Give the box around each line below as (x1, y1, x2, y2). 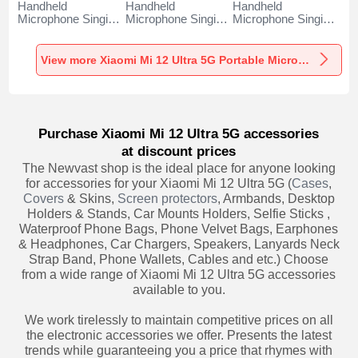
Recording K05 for (125, 26, 220, 39)
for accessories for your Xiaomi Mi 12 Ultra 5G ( (26, 176, 292, 190)
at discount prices (121, 143, 237, 159)
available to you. (132, 282, 225, 296)
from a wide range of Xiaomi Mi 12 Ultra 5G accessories (22, 267, 336, 281)
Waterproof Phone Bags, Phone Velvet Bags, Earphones (19, 221, 339, 236)
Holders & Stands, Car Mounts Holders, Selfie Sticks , (27, 206, 331, 221)
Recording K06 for (18, 26, 113, 39)
